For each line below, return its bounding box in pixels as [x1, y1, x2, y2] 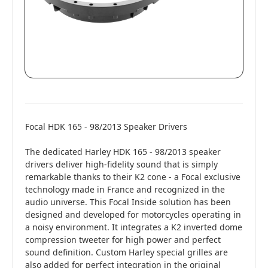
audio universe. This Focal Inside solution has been [25, 196, 231, 208]
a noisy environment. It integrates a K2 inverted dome [25, 221, 242, 233]
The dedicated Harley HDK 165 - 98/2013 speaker [25, 145, 221, 157]
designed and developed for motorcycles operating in [25, 208, 241, 220]
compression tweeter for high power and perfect [25, 233, 221, 245]
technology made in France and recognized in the [25, 183, 225, 195]
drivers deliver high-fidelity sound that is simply [25, 158, 218, 170]
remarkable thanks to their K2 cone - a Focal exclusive [25, 170, 240, 182]
